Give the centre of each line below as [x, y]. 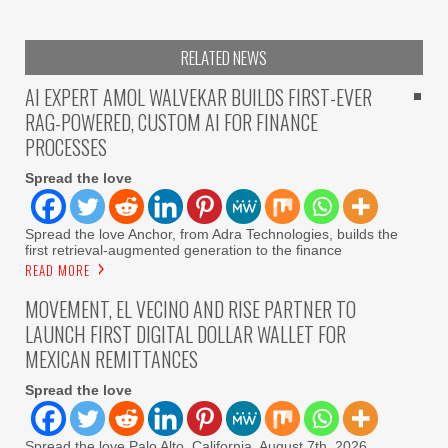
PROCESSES [66, 146]
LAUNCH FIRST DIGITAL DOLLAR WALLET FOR [185, 333]
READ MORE [57, 269]
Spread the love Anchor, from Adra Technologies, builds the [211, 233]
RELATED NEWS [224, 57]
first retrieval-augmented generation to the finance [183, 249]
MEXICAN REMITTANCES [111, 358]
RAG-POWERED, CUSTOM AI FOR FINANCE [171, 121]
